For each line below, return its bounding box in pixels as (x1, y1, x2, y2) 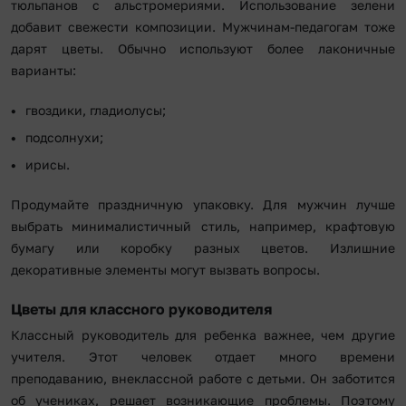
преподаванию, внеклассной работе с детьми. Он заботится (11, 370, 395, 386)
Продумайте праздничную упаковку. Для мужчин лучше (11, 196, 395, 212)
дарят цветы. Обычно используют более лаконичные (11, 40, 395, 56)
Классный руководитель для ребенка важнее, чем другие (11, 326, 395, 343)
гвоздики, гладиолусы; (25, 101, 166, 118)
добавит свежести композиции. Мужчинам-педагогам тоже (11, 18, 395, 34)
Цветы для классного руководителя (11, 299, 272, 318)
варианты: (11, 62, 76, 78)
